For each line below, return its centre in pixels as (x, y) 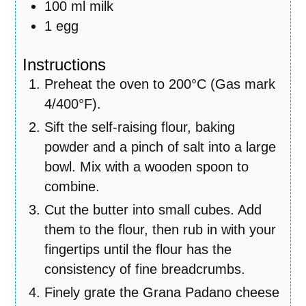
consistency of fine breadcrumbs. (145, 269)
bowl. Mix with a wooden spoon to (147, 167)
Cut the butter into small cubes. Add (153, 210)
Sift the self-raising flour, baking (140, 127)
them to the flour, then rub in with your (161, 229)
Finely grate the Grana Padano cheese (162, 292)
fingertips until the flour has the (138, 249)
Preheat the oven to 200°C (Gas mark (160, 84)
